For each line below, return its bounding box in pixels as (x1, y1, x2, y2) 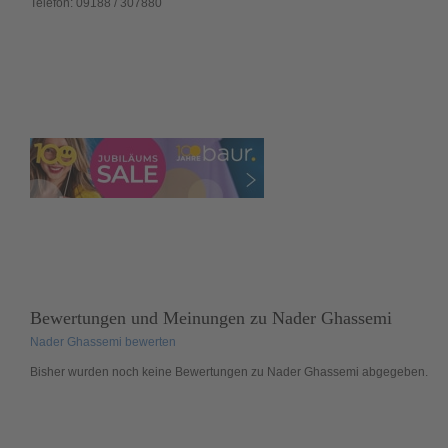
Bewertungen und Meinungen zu (29, 307, 272, 328)
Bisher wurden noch (29, 365, 142, 379)
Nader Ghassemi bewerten (29, 335, 176, 349)
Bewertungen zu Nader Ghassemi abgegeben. (171, 365, 428, 379)
